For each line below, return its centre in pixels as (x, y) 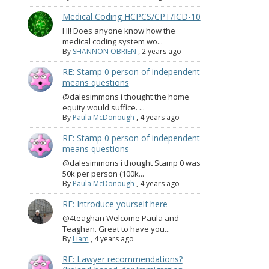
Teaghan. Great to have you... (116, 229)
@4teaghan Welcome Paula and (120, 218)
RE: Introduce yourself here (115, 204)
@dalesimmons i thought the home (125, 97)
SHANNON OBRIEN (104, 52)
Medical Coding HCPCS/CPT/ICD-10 (131, 17)
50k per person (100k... (103, 174)
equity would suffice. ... (103, 108)
